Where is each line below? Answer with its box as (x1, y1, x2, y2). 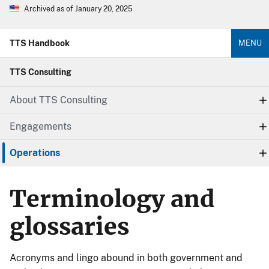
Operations (10, 147, 60, 159)
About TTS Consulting (10, 94, 107, 106)
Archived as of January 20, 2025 (24, 5, 133, 13)
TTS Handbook (10, 38, 70, 48)
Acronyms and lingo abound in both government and (10, 252, 243, 264)
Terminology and (10, 184, 214, 214)
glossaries (10, 212, 129, 241)
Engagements (10, 121, 71, 132)
